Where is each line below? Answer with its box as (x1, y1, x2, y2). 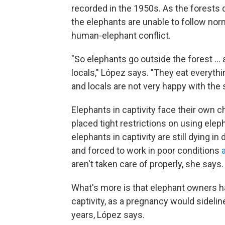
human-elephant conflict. (71, 30, 171, 41)
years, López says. (71, 209, 145, 220)
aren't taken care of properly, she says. (71, 159, 223, 170)
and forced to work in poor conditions (71, 145, 221, 156)
